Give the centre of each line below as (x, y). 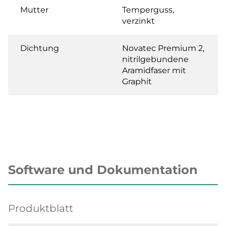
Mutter (34, 10)
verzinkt (138, 21)
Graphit (137, 81)
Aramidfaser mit (154, 70)
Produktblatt (41, 208)
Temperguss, (148, 10)
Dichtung (40, 48)
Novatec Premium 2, (163, 48)
